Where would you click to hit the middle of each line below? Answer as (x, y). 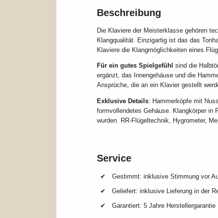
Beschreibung (129, 12)
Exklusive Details (123, 101)
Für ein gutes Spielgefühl (135, 66)
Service (114, 158)
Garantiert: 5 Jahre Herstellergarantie (164, 205)
